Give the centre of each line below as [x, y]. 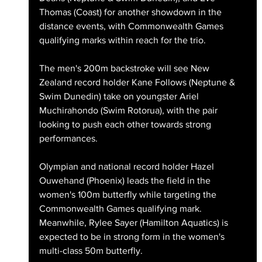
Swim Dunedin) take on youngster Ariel [120, 96]
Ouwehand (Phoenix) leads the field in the [126, 181]
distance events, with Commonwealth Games [132, 26]
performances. [68, 139]
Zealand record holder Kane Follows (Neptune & [138, 82]
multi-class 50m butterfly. [91, 251]
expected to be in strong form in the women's [133, 237]
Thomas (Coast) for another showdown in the [131, 12]
